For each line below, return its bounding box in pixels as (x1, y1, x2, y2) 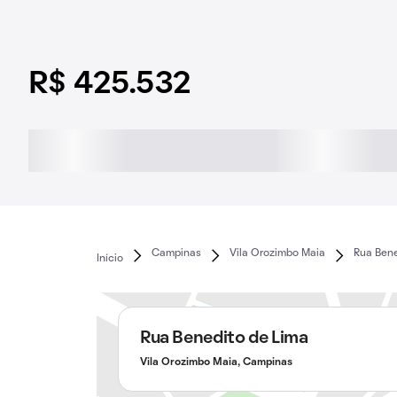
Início (96, 253, 123, 263)
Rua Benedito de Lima (139, 331, 308, 346)
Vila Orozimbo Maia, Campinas (139, 358, 292, 367)
